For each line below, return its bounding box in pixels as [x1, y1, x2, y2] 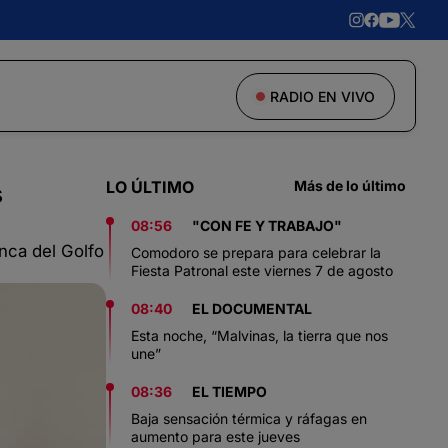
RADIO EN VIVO [270, 87, 375, 105]
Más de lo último [294, 177, 406, 194]
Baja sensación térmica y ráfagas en [131, 410, 367, 427]
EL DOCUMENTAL [192, 300, 312, 317]
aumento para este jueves [131, 428, 300, 445]
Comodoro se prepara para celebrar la [131, 244, 381, 261]
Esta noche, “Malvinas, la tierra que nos [131, 327, 388, 344]
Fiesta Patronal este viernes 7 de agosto [131, 262, 393, 279]
